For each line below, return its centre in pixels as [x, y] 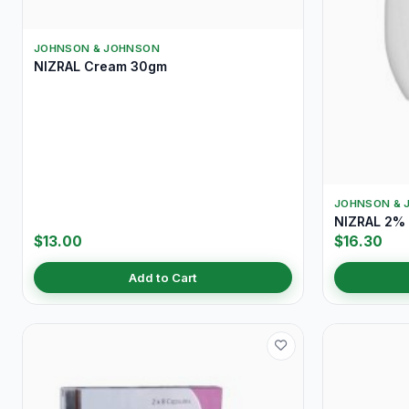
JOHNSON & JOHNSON [97, 48]
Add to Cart [163, 277]
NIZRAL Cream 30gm [100, 66]
